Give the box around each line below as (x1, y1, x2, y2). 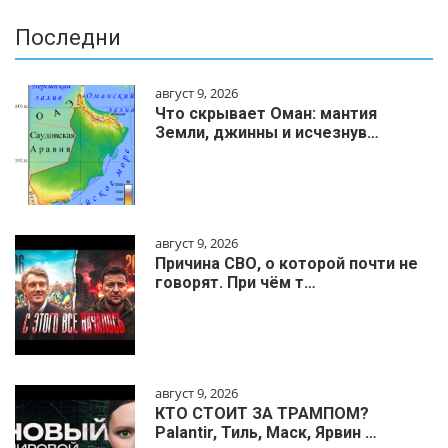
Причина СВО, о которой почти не (155, 254, 418, 274)
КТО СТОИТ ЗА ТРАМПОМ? (155, 404, 369, 424)
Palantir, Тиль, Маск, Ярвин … (155, 423, 377, 443)
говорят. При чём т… (155, 273, 316, 293)
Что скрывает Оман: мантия (155, 104, 377, 124)
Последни (15, 25, 121, 51)
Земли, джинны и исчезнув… (155, 123, 379, 143)
